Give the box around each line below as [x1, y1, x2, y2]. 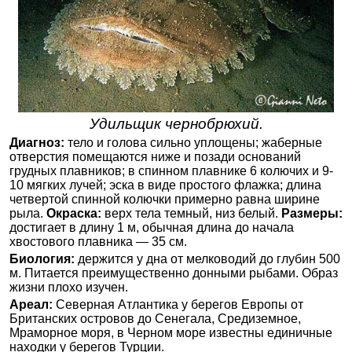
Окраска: [46, 207, 101, 221]
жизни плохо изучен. [9, 280, 128, 295]
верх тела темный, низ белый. [101, 207, 281, 221]
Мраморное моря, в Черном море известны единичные [9, 326, 332, 340]
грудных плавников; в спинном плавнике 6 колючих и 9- [9, 164, 333, 178]
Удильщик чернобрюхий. [89, 115, 263, 133]
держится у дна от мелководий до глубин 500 [75, 252, 340, 266]
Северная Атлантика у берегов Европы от [53, 298, 303, 312]
